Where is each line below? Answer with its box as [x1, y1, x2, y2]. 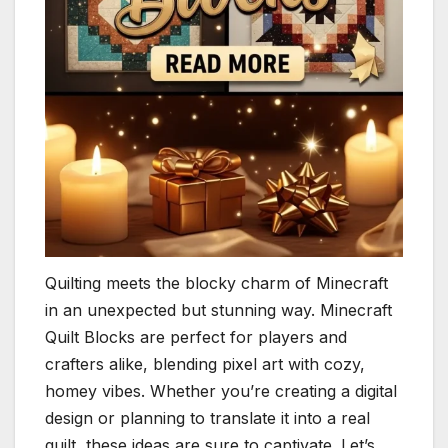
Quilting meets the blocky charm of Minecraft [45, 272, 388, 293]
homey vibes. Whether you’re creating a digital [45, 380, 397, 401]
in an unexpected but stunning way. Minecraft [45, 299, 392, 320]
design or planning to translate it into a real [45, 407, 370, 428]
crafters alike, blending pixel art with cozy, [45, 353, 365, 374]
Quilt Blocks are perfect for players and [45, 326, 347, 347]
